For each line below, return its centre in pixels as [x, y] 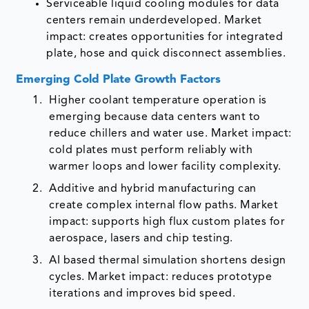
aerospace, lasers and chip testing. [141, 239]
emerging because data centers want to [155, 118]
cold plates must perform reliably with [151, 151]
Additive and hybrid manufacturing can [153, 189]
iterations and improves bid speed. [142, 294]
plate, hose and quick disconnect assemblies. [166, 54]
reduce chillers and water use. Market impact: [170, 134]
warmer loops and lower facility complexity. [165, 167]
